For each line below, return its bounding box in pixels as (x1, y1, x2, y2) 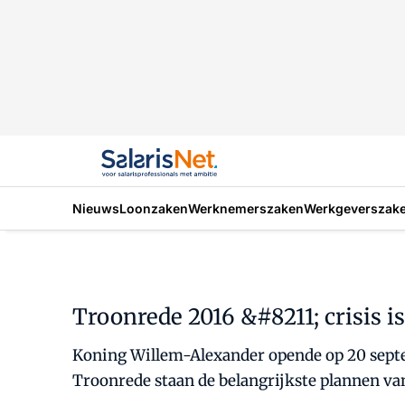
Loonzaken (119, 200, 188, 216)
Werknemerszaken (188, 200, 304, 216)
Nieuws (72, 200, 119, 216)
